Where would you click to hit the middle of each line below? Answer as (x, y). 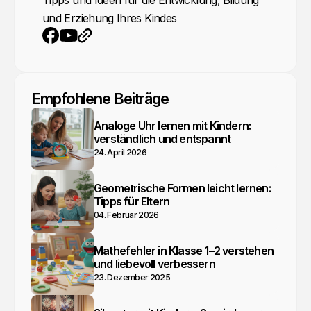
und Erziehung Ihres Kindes (110, 18)
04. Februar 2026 (126, 215)
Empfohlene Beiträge (100, 99)
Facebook (66, 52)
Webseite (99, 51)
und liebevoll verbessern (154, 263)
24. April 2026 (120, 152)
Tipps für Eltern (132, 201)
